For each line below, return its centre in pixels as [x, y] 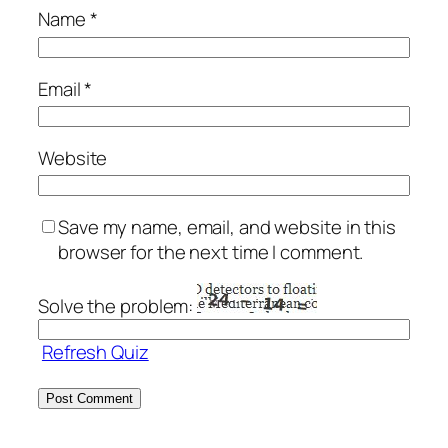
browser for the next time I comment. [211, 251]
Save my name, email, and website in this [227, 226]
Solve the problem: [118, 306]
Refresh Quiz [95, 352]
